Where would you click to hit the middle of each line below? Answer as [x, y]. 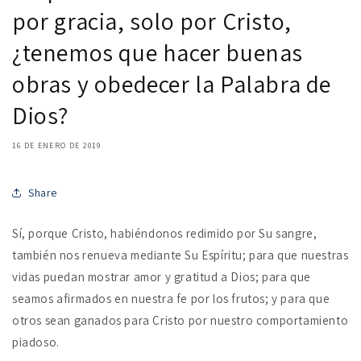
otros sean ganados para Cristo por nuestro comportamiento [180, 321]
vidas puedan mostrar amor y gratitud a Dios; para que [162, 277]
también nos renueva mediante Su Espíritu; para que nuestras [180, 255]
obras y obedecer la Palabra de [172, 84]
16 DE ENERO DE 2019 [57, 146]
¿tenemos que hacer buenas [158, 53]
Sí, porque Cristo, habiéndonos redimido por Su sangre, [165, 234]
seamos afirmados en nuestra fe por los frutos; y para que [171, 299]
